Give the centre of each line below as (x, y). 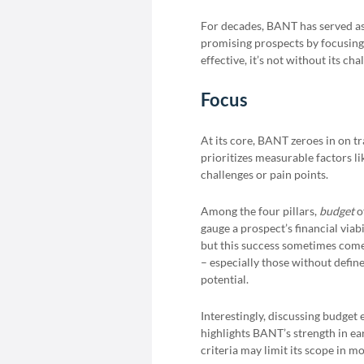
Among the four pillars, (260, 211)
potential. (225, 279)
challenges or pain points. (264, 174)
